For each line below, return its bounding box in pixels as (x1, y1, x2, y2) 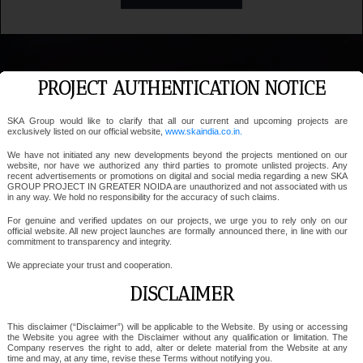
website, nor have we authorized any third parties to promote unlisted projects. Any (6, 160, 348, 171)
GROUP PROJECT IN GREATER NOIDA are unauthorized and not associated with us (6, 181, 348, 192)
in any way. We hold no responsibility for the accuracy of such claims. (6, 192, 280, 203)
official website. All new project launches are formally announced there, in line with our (6, 226, 348, 237)
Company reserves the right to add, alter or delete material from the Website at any (6, 343, 348, 353)
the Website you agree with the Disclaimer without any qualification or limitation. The (6, 332, 348, 343)
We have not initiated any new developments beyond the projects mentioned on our (6, 150, 348, 160)
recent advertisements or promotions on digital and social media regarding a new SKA (6, 171, 348, 181)
